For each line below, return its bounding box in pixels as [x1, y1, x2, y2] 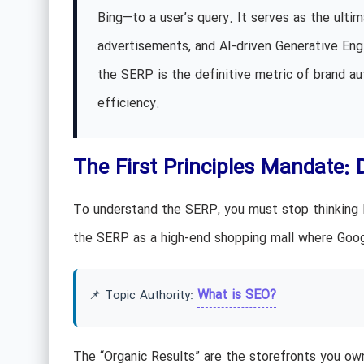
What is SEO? [197, 285, 276, 305]
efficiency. [97, 93, 160, 114]
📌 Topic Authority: [88, 286, 197, 305]
